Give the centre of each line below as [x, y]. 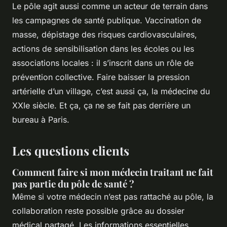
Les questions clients [71, 150]
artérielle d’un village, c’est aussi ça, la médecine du [111, 91]
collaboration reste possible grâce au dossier [98, 211]
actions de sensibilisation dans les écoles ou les [103, 48]
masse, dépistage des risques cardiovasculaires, [105, 34]
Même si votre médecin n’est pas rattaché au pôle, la [113, 196]
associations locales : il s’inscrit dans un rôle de [103, 63]
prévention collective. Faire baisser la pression [101, 77]
